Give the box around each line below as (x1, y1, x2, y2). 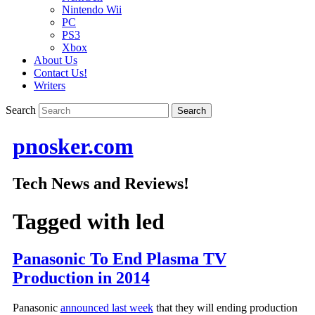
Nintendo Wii (62, 4, 122, 16)
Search (6, 104, 36, 117)
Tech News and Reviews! (12, 174, 189, 193)
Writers (34, 79, 65, 92)
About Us (34, 54, 77, 67)
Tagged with (12, 208, 136, 234)
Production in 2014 (12, 269, 150, 288)
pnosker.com (12, 133, 134, 159)
